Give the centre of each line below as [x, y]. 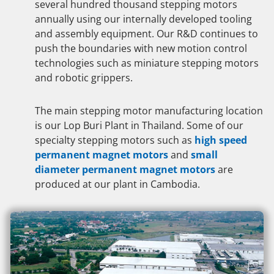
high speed [221, 140]
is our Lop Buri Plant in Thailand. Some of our [139, 126]
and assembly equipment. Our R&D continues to [146, 34]
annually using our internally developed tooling [143, 19]
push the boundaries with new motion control [141, 49]
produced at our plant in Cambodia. [117, 184]
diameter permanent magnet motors [125, 170]
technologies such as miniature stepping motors [147, 63]
